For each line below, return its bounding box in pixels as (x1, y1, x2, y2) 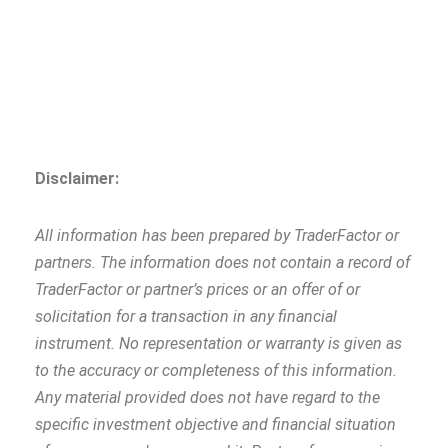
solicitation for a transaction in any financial (35, 307, 337, 327)
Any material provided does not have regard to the (35, 388, 380, 408)
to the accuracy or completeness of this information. (35, 361, 397, 381)
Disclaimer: (35, 169, 119, 189)
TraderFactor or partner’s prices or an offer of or (35, 280, 360, 300)
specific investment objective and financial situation (35, 415, 396, 435)
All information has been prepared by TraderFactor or (35, 226, 399, 246)
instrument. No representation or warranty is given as (35, 334, 402, 354)
